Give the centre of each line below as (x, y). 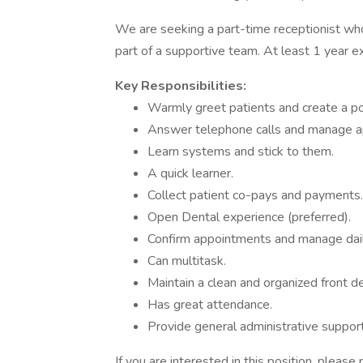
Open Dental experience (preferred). (249, 217)
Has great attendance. (210, 305)
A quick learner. (190, 173)
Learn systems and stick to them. (241, 152)
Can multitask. (187, 261)
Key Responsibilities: (182, 86)
